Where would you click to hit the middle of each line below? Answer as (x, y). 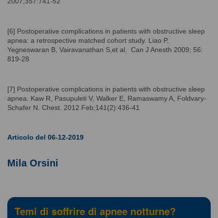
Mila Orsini (33, 163)
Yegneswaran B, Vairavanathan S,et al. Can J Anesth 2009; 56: (105, 49)
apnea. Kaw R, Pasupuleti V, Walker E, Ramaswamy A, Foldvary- (107, 98)
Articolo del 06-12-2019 (45, 137)
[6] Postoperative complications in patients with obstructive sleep (106, 31)
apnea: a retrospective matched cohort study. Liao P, (88, 40)
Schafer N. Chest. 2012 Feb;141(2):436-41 (73, 107)
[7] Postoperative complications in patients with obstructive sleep (106, 89)
